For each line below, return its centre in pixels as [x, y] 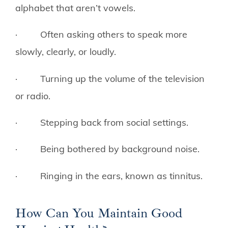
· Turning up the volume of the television [110, 78]
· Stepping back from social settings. [102, 122]
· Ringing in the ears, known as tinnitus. [109, 176]
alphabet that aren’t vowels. [75, 8]
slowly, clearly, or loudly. [66, 52]
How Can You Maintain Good [99, 213]
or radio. [33, 96]
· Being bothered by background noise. [107, 149]
